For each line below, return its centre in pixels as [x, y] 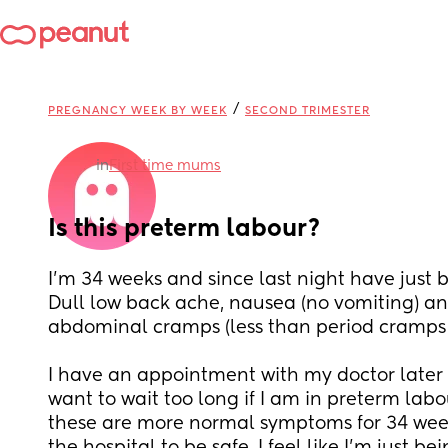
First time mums [165, 166]
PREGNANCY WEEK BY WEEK [137, 110]
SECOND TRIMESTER [307, 110]
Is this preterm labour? [184, 229]
